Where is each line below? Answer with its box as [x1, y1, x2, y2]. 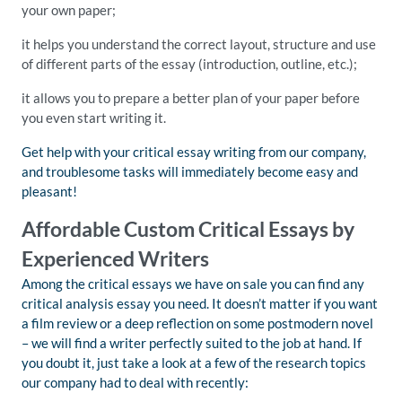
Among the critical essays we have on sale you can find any [22, 275, 364, 292]
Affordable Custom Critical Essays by [22, 217, 354, 241]
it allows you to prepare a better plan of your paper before [22, 90, 360, 106]
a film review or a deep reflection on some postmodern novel [22, 315, 373, 331]
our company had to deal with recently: [22, 374, 249, 390]
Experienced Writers [22, 247, 209, 271]
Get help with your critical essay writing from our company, [22, 144, 366, 160]
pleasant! [22, 183, 77, 199]
